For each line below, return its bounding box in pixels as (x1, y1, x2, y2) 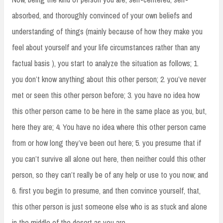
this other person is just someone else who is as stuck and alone (12, 201, 207, 212)
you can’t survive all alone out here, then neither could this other (12, 153, 206, 164)
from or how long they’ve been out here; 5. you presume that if (12, 137, 201, 148)
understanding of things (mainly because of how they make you (12, 25, 203, 37)
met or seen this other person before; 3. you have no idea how (12, 89, 200, 101)
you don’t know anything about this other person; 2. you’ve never (12, 73, 206, 85)
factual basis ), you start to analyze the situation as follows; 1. (12, 57, 199, 69)
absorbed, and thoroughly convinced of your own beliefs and (12, 9, 192, 21)
